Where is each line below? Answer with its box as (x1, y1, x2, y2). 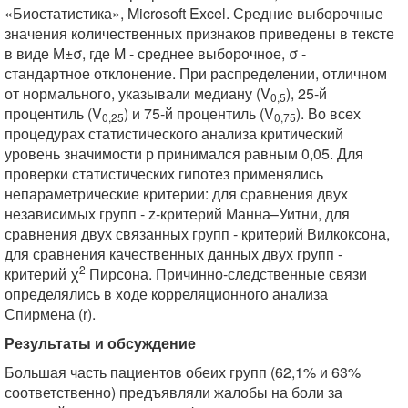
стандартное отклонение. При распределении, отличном (5, 63, 387, 84)
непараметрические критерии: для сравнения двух (5, 183, 348, 204)
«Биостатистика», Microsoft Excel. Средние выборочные (5, 3, 383, 24)
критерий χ (5, 263, 79, 284)
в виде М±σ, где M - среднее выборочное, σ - (5, 43, 306, 64)
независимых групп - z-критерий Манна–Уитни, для (5, 203, 350, 224)
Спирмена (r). (5, 303, 96, 324)
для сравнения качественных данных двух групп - (5, 243, 342, 264)
